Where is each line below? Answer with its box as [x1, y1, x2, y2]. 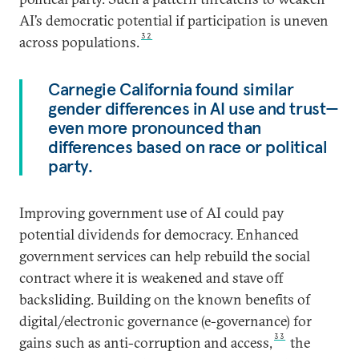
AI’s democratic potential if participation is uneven [19, 11, 329, 30]
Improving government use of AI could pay [19, 204, 284, 223]
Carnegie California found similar [48, 78, 294, 101]
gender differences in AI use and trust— [48, 97, 339, 120]
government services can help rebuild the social [19, 247, 310, 266]
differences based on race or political [48, 135, 328, 159]
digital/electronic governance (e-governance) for [19, 312, 312, 331]
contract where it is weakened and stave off [19, 268, 284, 288]
